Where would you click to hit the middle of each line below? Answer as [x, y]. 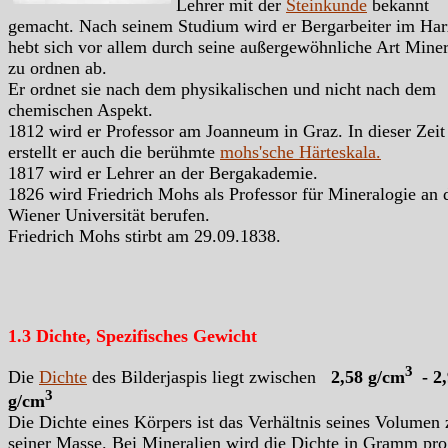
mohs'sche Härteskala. [300, 151]
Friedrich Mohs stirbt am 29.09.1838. [144, 235]
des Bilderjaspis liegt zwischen [209, 376]
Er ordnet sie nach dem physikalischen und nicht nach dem [222, 88]
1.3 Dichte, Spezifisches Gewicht [132, 335]
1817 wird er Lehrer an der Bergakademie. [163, 172]
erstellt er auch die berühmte [114, 151]
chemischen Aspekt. [80, 109]
